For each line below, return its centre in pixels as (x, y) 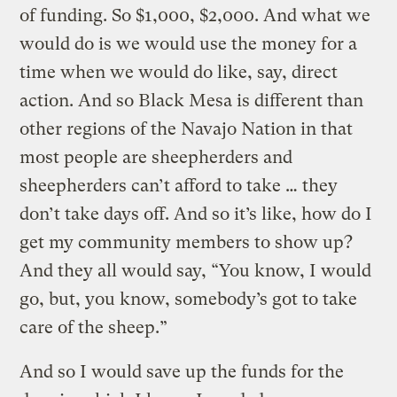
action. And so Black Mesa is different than (192, 100)
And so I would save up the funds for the (182, 371)
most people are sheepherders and (156, 157)
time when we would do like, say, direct (179, 72)
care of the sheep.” (96, 327)
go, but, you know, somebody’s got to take (189, 299)
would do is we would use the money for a (189, 43)
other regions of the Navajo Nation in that (187, 128)
